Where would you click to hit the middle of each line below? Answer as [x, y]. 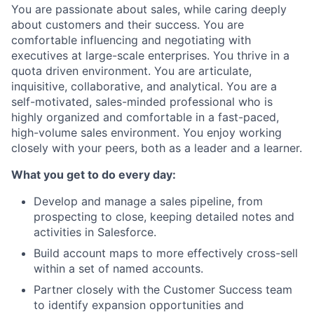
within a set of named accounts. [118, 268]
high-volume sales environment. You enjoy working [146, 132]
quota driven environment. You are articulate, [131, 70]
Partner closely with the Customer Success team [163, 289]
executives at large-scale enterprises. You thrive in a [150, 55]
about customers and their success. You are [128, 24]
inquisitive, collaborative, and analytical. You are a [144, 86]
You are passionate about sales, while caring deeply [149, 9]
